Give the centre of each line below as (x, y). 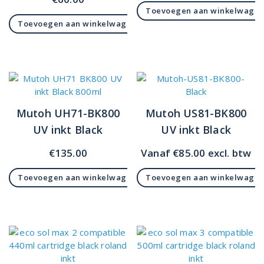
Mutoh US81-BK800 (196, 113)
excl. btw (228, 153)
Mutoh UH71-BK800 (68, 113)
